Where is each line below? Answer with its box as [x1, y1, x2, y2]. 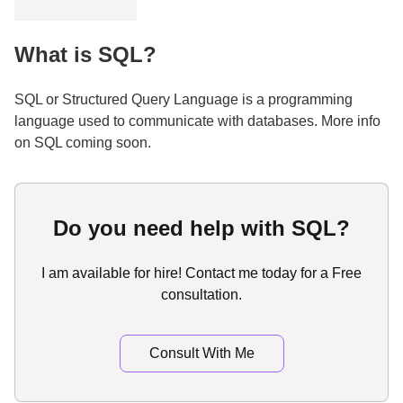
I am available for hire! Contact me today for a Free [41, 264, 362, 281]
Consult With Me [148, 345, 255, 361]
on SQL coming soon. [14, 135, 151, 151]
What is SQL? [14, 42, 157, 67]
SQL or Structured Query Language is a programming [14, 92, 353, 108]
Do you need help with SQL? [53, 216, 350, 241]
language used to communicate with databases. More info [14, 113, 381, 130]
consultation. [161, 286, 242, 302]
